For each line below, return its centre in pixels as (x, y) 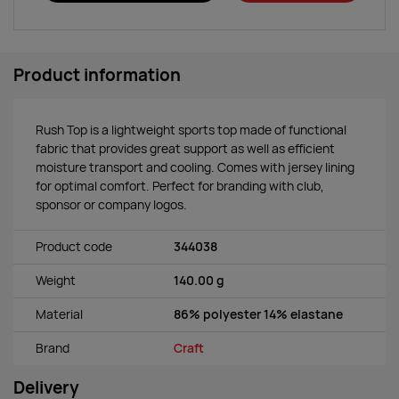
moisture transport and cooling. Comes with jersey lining (195, 167)
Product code (74, 247)
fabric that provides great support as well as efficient (185, 148)
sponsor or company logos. (111, 204)
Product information (97, 75)
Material (59, 315)
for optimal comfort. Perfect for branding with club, (180, 186)
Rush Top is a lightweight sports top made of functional (191, 130)
